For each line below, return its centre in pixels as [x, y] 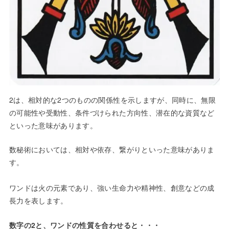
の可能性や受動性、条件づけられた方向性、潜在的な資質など [112, 112]
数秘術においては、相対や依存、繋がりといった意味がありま [112, 150]
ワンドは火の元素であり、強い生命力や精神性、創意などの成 [112, 188]
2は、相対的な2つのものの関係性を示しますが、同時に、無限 [112, 99]
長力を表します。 [38, 201]
